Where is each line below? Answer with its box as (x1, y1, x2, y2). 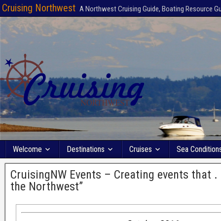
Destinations (67, 145, 105, 154)
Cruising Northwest (2, 2, 75, 14)
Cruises (129, 145, 152, 154)
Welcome (13, 145, 42, 154)
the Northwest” (10, 180, 83, 193)
